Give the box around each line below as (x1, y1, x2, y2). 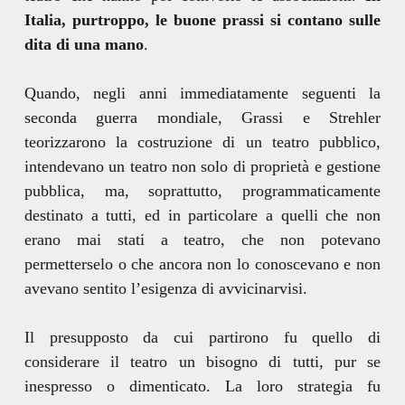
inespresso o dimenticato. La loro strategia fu (24, 377, 381, 396)
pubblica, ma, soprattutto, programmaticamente (24, 182, 381, 201)
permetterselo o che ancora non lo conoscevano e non (24, 255, 381, 274)
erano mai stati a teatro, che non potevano (24, 231, 381, 250)
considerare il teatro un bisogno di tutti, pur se (24, 353, 381, 372)
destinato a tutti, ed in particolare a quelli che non (24, 206, 381, 225)
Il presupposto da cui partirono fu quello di (24, 328, 381, 347)
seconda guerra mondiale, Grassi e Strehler (24, 108, 381, 127)
